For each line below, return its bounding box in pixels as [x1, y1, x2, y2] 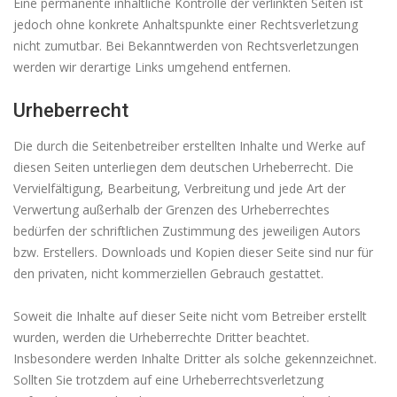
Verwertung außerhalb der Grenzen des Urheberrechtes [13, 200, 330, 218]
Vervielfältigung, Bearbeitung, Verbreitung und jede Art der [13, 179, 346, 197]
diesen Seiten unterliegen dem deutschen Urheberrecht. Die [13, 158, 354, 175]
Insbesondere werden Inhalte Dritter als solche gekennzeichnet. [13, 349, 377, 367]
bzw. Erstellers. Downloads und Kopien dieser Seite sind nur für [13, 243, 373, 261]
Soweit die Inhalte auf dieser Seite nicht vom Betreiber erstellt [13, 307, 367, 324]
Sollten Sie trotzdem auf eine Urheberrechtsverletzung [13, 370, 323, 388]
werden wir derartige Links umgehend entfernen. [13, 58, 291, 75]
